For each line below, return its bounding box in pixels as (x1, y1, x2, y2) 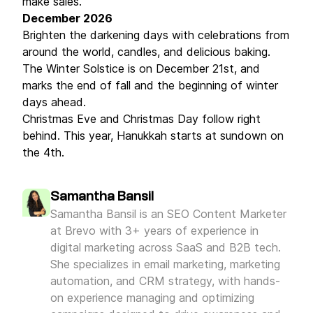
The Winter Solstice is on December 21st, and (22, 61, 260, 75)
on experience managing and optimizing (50, 291, 254, 305)
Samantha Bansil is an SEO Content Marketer (50, 207, 286, 221)
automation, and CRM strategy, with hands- (50, 274, 280, 288)
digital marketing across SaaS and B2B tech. (50, 240, 281, 254)
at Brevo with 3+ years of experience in (50, 224, 259, 238)
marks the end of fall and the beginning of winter (22, 78, 278, 92)
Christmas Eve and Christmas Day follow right (22, 112, 261, 126)
